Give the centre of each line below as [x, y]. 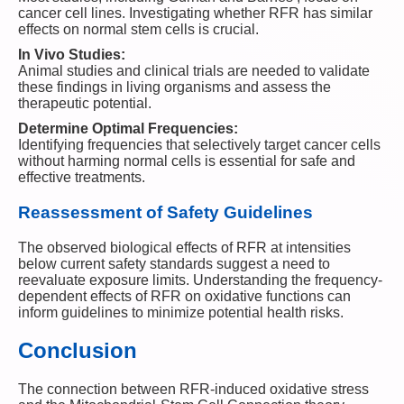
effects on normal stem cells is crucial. [138, 30]
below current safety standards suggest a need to [174, 263]
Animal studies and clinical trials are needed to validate [194, 71]
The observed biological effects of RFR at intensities [184, 247]
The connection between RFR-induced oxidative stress [193, 390]
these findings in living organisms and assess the [174, 87]
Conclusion [78, 351]
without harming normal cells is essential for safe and [187, 161]
